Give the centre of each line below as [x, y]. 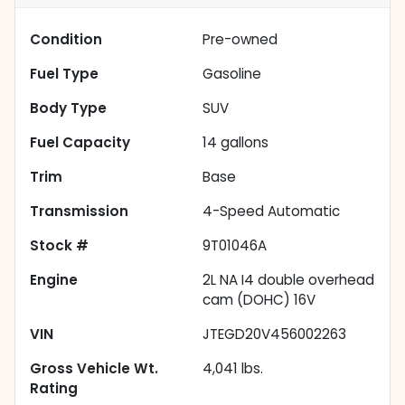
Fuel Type [64, 74]
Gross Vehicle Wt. [94, 369]
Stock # [59, 246]
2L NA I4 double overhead [288, 280]
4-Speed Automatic [271, 212]
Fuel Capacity [80, 143]
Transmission [79, 212]
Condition [66, 40]
